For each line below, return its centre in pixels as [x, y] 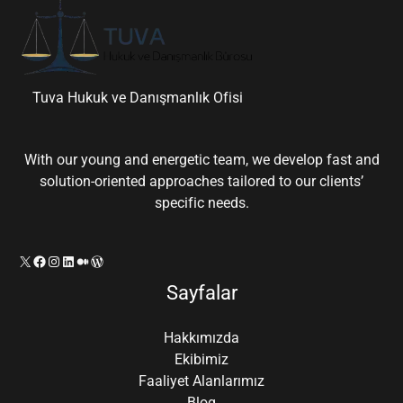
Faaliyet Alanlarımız [201, 381]
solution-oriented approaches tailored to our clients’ [201, 182]
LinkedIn [87, 260]
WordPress [123, 260]
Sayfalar [201, 292]
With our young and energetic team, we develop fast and [201, 160]
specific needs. [201, 203]
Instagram [78, 260]
